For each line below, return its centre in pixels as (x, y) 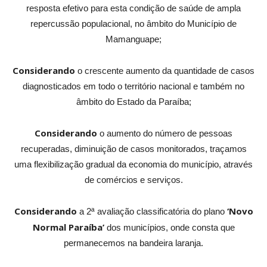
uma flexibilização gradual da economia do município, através (133, 164)
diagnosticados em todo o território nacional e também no (133, 86)
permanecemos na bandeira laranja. (133, 243)
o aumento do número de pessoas (166, 133)
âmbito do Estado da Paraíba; (133, 102)
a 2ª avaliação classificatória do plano (150, 212)
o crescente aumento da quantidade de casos (165, 71)
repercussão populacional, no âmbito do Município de (133, 24)
